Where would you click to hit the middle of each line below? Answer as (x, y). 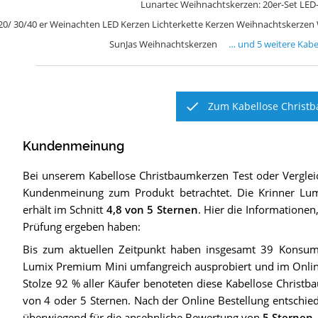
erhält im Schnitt (64, 210)
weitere (280, 44)
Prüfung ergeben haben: (81, 227)
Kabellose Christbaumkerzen (159, 176)
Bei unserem (56, 176)
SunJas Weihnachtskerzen (164, 44)
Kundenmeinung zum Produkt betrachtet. (127, 193)
